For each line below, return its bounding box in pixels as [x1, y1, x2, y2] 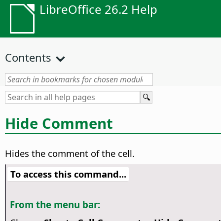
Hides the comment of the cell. [5, 147, 135, 160]
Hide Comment [5, 113, 113, 133]
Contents [5, 50, 51, 65]
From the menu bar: [9, 198, 100, 211]
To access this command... [10, 168, 126, 181]
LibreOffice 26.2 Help [39, 1, 157, 17]
